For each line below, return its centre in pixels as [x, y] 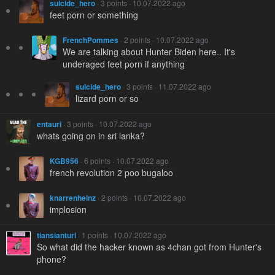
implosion [68, 209]
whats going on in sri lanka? [91, 135]
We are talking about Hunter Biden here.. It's [149, 51]
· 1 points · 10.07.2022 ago [121, 234]
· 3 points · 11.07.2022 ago [166, 86]
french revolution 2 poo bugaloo [111, 172]
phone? [52, 259]
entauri [49, 124]
